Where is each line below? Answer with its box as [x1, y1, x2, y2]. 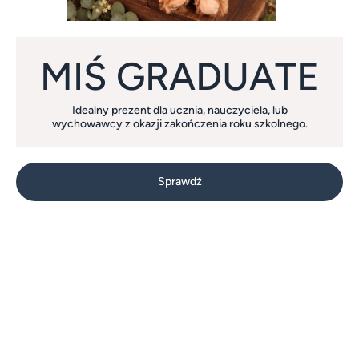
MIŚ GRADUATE [40, 52, 319, 99]
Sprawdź [157, 175, 202, 189]
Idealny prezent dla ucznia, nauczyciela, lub [71, 103, 288, 117]
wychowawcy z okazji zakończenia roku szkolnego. [51, 116, 308, 131]
